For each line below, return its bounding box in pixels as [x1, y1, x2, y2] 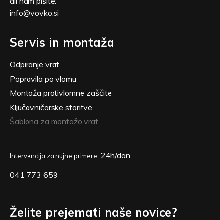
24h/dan [99, 150, 130, 160]
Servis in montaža [10, 34, 114, 50]
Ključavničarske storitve [10, 102, 92, 112]
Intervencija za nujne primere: [10, 151, 99, 160]
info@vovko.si [10, 7, 59, 18]
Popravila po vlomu [10, 73, 76, 83]
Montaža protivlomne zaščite [10, 87, 112, 98]
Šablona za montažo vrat [10, 116, 98, 126]
